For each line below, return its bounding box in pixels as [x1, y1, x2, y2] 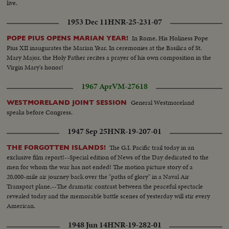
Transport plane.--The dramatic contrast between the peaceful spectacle [7, 181, 203, 192]
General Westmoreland [131, 98, 195, 108]
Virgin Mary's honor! [7, 62, 64, 73]
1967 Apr [81, 81, 112, 93]
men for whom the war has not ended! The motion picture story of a [7, 162, 193, 172]
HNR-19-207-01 [107, 126, 162, 138]
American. [7, 201, 36, 211]
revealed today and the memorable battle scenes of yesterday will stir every [7, 191, 211, 201]
